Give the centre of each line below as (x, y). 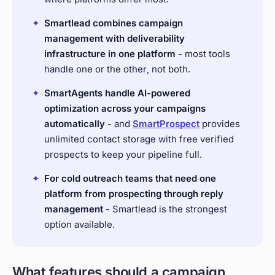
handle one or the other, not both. (117, 69)
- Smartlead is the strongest (165, 209)
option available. (79, 225)
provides (220, 124)
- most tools (203, 54)
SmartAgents (73, 93)
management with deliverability (114, 39)
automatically (75, 124)
